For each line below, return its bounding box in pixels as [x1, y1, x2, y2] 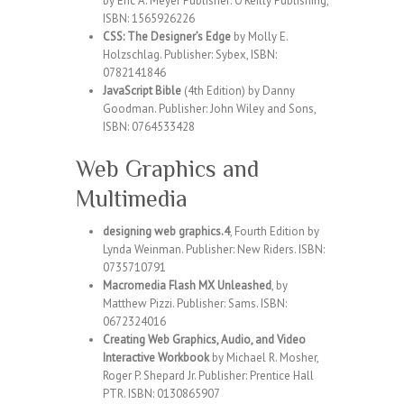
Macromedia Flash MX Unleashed [103, 278, 271, 293]
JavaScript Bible [103, 83, 181, 98]
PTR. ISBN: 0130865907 [103, 386, 220, 401]
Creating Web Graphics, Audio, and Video [103, 332, 306, 347]
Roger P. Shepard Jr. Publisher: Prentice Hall [103, 368, 314, 383]
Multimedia [76, 186, 188, 212]
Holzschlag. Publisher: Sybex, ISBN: [103, 47, 277, 62]
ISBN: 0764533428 [103, 119, 195, 134]
